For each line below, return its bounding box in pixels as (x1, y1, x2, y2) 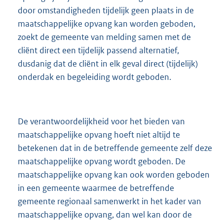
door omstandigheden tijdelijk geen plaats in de (18, 4, 194, 16)
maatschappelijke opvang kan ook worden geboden (18, 169, 210, 181)
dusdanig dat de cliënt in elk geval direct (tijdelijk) (18, 58, 198, 69)
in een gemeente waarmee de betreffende (18, 183, 174, 194)
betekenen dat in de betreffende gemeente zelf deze (18, 143, 212, 154)
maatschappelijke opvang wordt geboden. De (18, 156, 185, 167)
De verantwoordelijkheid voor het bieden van (18, 116, 185, 127)
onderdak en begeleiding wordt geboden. (18, 71, 171, 82)
